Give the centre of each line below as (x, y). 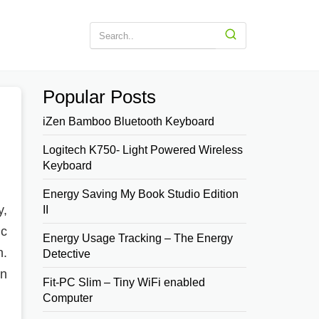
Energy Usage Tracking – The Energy (138, 238)
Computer (68, 298)
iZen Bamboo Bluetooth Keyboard (129, 121)
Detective (67, 254)
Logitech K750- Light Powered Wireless (143, 150)
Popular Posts (100, 97)
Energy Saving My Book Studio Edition (141, 194)
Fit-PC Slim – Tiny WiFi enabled (124, 282)
